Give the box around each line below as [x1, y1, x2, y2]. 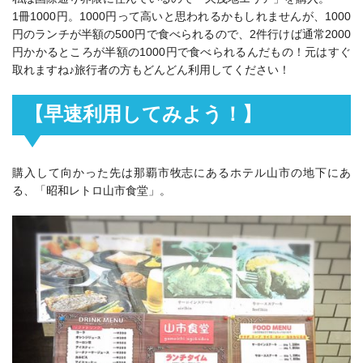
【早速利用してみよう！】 [24, 103, 262, 126]
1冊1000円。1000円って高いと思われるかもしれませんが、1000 [12, 10, 351, 23]
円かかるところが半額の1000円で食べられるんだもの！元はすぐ [12, 45, 351, 59]
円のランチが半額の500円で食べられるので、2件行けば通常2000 [12, 28, 351, 41]
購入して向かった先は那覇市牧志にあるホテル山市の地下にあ [12, 166, 351, 180]
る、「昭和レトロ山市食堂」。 [12, 184, 171, 198]
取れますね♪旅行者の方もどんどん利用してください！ [12, 63, 290, 77]
